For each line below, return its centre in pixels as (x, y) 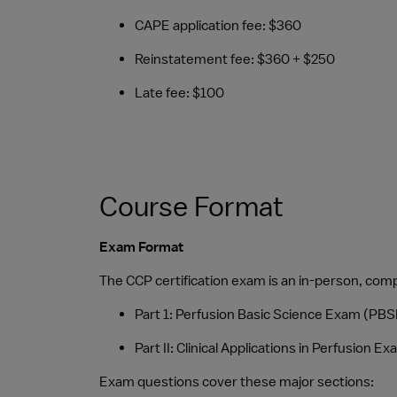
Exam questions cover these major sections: (237, 382)
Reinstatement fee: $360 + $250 (235, 59)
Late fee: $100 (179, 93)
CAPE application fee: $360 (218, 26)
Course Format (191, 206)
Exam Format (141, 247)
